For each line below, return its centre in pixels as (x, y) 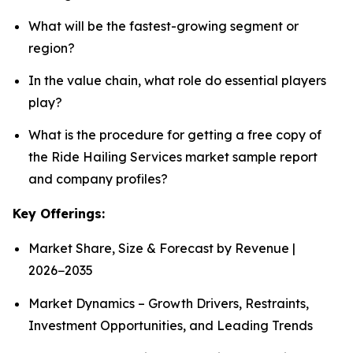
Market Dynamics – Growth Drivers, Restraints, (169, 303)
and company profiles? (98, 179)
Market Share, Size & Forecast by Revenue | (162, 249)
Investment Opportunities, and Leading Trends (171, 325)
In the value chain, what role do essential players (177, 81)
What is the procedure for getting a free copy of (175, 135)
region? (52, 48)
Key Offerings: (59, 214)
